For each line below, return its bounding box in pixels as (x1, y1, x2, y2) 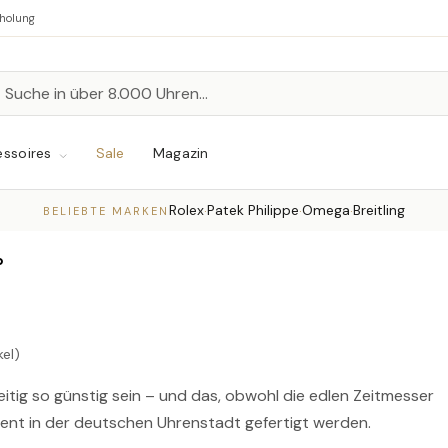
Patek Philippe (207, 201, 299, 220)
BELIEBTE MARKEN (43, 203, 169, 218)
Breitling (353, 201, 405, 220)
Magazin (152, 144, 209, 162)
